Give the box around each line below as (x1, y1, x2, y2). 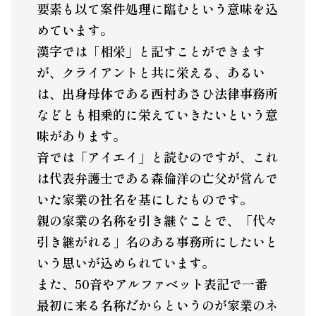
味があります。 (36, 126, 126, 145)
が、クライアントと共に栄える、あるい (36, 62, 265, 81)
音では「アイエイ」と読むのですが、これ (36, 147, 278, 166)
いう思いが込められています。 (36, 253, 214, 272)
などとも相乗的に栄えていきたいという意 (36, 104, 278, 123)
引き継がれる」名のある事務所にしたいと (36, 231, 278, 250)
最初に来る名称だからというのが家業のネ (36, 295, 278, 314)
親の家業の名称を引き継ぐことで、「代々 (36, 210, 278, 229)
